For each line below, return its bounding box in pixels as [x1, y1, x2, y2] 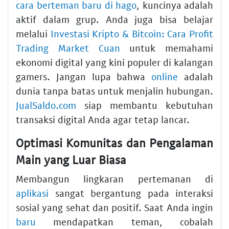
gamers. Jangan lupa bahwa [16, 70, 152, 82]
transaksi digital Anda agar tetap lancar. [16, 113, 190, 125]
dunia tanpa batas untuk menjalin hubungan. [16, 84, 213, 97]
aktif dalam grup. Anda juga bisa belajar [16, 13, 213, 25]
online [151, 70, 178, 82]
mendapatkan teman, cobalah [36, 216, 213, 228]
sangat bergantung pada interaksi [49, 187, 213, 199]
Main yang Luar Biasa [16, 152, 126, 167]
